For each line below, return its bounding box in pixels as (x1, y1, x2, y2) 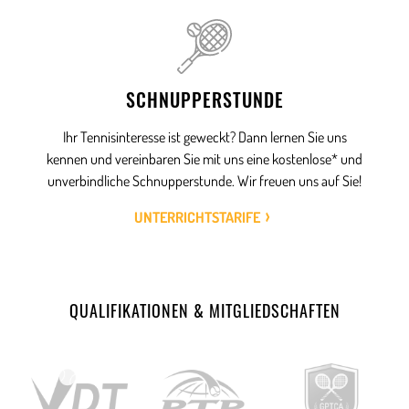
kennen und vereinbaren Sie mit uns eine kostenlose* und (47, 150, 362, 169)
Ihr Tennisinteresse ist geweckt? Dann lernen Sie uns (62, 128, 347, 147)
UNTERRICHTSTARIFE (134, 208, 260, 227)
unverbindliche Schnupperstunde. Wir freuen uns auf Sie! (47, 172, 362, 191)
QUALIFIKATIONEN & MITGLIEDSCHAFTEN (68, 299, 341, 323)
